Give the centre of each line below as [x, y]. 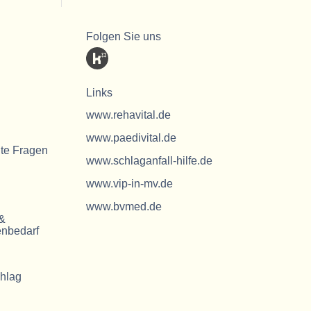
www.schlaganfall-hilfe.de [150, 161]
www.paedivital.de [132, 138]
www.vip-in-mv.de [130, 184]
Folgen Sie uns [124, 36]
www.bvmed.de [124, 207]
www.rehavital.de [129, 115]
